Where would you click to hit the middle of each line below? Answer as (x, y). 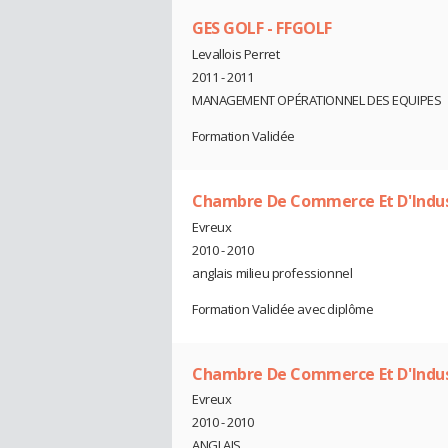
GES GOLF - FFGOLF (262, 28)
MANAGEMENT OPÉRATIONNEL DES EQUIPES (317, 99)
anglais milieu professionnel (272, 272)
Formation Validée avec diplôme (283, 308)
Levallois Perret (236, 53)
